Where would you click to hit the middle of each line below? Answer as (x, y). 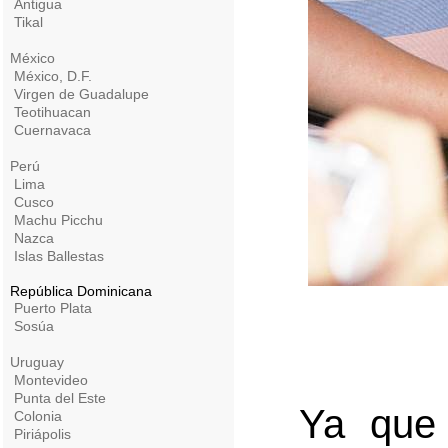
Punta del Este (60, 398)
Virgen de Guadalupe (81, 94)
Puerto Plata (53, 308)
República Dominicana (79, 291)
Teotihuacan (52, 112)
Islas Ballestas (59, 256)
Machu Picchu (58, 220)
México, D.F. (53, 76)
